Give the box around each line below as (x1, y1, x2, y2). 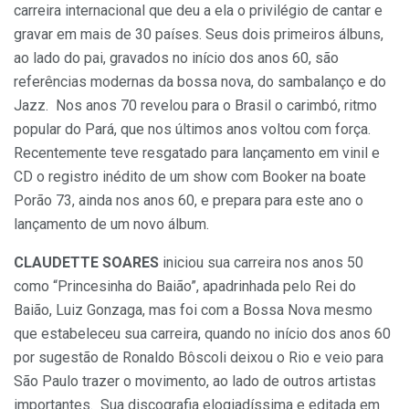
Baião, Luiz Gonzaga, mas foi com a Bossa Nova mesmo (14, 301, 372, 320)
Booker (262, 168, 308, 186)
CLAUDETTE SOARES (14, 254, 159, 272)
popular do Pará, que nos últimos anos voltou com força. (14, 121, 371, 139)
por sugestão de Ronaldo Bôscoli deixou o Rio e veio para (14, 349, 383, 367)
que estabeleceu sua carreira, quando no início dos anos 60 (14, 325, 391, 343)
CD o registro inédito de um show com (14, 168, 262, 186)
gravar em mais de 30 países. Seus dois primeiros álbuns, (14, 26, 383, 44)
